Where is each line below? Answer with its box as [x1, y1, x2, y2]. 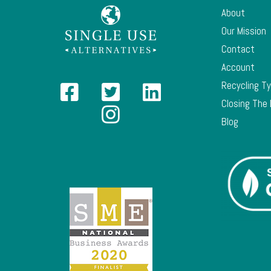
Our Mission [221, 24, 266, 38]
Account [221, 60, 255, 74]
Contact [221, 42, 255, 56]
